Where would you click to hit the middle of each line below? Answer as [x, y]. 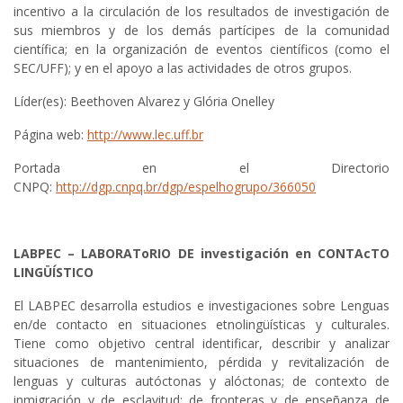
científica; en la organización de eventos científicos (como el [201, 49]
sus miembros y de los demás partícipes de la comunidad [201, 31]
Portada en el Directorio [201, 168]
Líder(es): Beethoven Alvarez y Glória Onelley [144, 102]
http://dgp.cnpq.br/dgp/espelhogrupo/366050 [186, 187]
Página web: [50, 135]
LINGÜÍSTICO [54, 273]
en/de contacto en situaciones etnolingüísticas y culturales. [201, 325]
